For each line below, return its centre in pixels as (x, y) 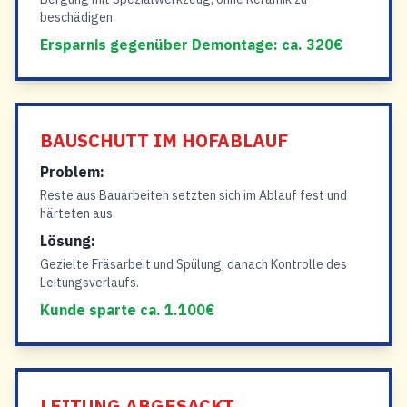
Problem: (72, 172)
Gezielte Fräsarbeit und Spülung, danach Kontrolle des (194, 264)
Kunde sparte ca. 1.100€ (127, 310)
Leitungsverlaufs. (89, 283)
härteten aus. (78, 213)
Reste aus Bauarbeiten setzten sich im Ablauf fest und (194, 195)
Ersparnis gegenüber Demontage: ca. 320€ (191, 45)
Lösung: (68, 241)
